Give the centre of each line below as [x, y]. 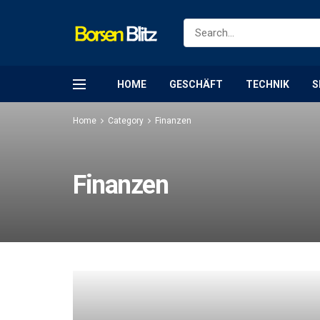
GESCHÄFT [196, 84]
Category [126, 121]
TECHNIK [267, 84]
